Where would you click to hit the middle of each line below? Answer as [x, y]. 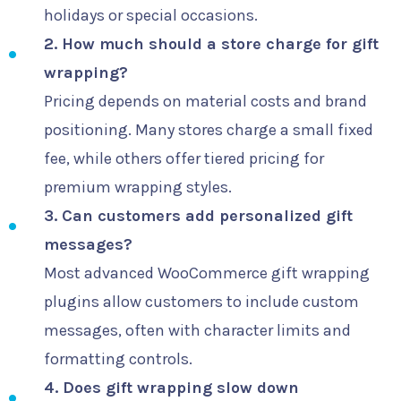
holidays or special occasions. [150, 16]
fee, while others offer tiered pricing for [183, 159]
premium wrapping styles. [137, 188]
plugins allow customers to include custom [201, 302]
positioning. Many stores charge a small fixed [208, 130]
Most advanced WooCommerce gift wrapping [206, 273]
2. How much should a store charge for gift [211, 44]
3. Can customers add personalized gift [198, 216]
